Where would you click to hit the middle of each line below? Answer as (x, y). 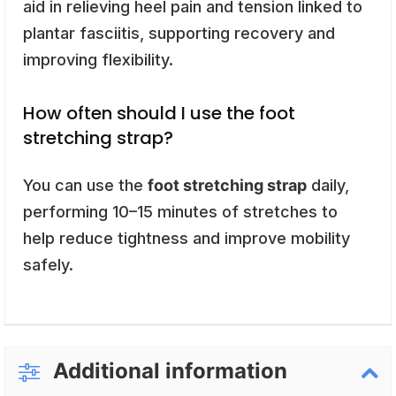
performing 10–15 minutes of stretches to (180, 211)
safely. (48, 264)
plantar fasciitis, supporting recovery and (179, 33)
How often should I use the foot (159, 113)
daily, (328, 185)
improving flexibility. (98, 59)
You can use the (85, 185)
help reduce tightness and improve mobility (187, 238)
